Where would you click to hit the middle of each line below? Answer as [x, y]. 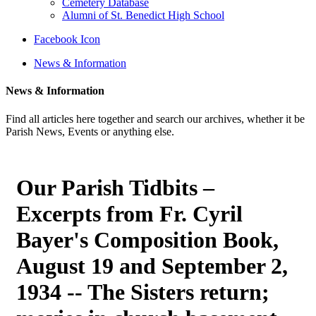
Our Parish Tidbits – [115, 187]
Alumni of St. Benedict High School [143, 15]
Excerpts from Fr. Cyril [129, 213]
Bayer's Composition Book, [147, 239]
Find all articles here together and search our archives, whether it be [155, 119]
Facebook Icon [67, 39]
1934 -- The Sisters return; [143, 292]
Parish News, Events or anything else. [90, 131]
